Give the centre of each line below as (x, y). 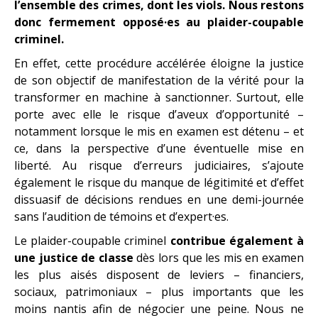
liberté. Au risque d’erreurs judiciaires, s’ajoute (159, 165)
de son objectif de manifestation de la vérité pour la (159, 80)
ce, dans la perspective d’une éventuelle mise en (159, 148)
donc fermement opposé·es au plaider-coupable (159, 22)
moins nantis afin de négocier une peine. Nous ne (159, 308)
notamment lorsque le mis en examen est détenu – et (159, 131)
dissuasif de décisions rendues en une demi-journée (159, 199)
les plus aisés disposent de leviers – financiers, (159, 274)
